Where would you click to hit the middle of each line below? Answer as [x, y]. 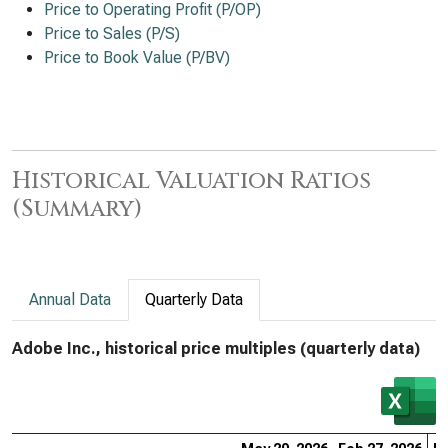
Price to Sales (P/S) [112, 33]
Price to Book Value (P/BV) [137, 57]
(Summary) [77, 209]
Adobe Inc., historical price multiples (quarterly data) [216, 348]
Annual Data [70, 299]
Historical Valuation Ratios [191, 181]
